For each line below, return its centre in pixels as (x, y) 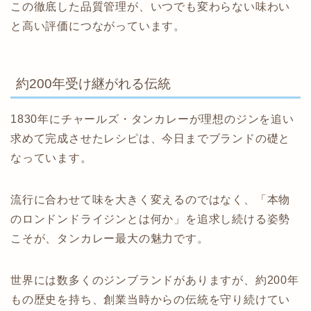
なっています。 (51, 158)
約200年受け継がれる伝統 (93, 83)
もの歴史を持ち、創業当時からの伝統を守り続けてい (151, 299)
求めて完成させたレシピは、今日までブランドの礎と (151, 138)
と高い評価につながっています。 (98, 26)
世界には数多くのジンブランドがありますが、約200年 (155, 280)
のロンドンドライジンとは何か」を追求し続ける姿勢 (151, 219)
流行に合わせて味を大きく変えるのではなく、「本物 (151, 199)
